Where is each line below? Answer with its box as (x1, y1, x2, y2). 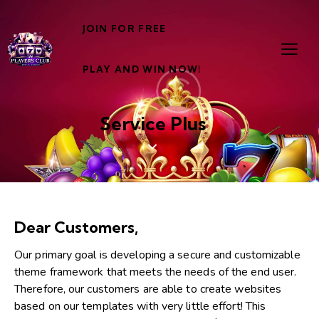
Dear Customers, (14, 217, 138, 238)
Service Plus (99, 112, 206, 136)
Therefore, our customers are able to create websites (14, 281, 282, 298)
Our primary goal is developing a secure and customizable (14, 247, 300, 263)
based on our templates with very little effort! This (14, 298, 266, 315)
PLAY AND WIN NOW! (82, 63, 202, 75)
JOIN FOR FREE (82, 23, 167, 35)
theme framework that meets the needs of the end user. (14, 264, 297, 281)
